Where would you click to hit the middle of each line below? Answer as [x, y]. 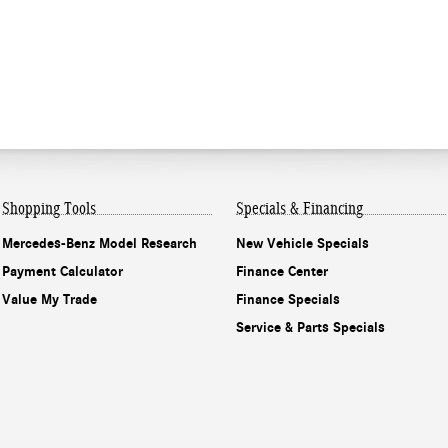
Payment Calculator [62, 271]
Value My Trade [49, 299]
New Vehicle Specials [302, 243]
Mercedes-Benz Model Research [99, 243]
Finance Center [282, 271]
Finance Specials [288, 299]
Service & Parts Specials [310, 327]
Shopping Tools [49, 208]
